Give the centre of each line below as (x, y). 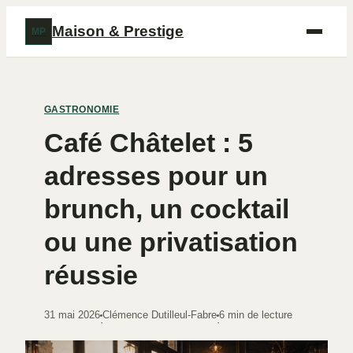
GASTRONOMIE (82, 110)
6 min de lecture (256, 315)
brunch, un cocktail (167, 209)
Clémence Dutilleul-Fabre (160, 315)
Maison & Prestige (118, 31)
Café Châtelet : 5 (149, 143)
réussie (91, 275)
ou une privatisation (171, 242)
